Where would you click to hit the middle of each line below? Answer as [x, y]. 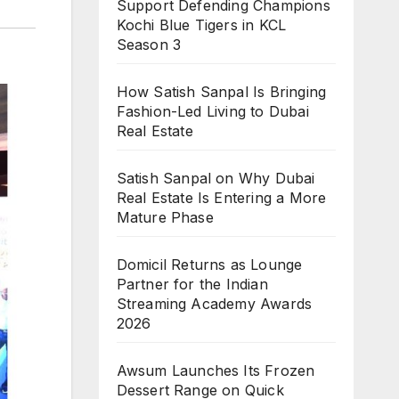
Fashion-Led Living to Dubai [212, 111]
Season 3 [149, 44]
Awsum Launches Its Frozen [216, 370]
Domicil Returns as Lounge [209, 264]
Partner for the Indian [192, 284]
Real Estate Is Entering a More [221, 197]
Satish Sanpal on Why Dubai [216, 178]
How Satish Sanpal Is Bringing [221, 91]
